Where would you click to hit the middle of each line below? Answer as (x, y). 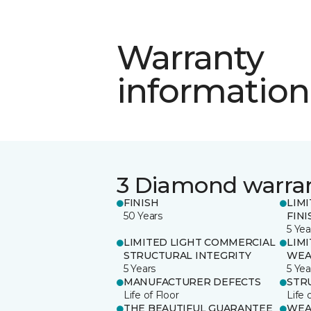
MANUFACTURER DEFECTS (192, 281)
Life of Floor (151, 295)
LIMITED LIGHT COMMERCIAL (200, 242)
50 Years (143, 216)
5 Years (140, 268)
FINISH (141, 202)
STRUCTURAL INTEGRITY (187, 255)
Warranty (191, 57)
